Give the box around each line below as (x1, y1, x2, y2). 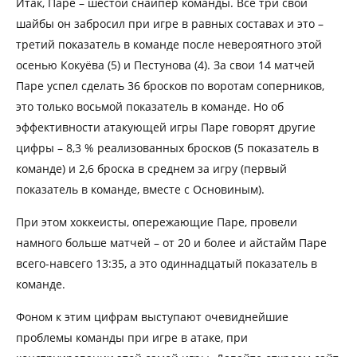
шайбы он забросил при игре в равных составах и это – (16, 15, 324, 31)
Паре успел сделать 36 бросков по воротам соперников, (16, 77, 324, 93)
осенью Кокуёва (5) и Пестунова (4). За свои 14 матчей (16, 57, 315, 73)
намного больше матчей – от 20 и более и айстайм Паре (16, 234, 327, 250)
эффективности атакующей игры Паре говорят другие (16, 119, 316, 135)
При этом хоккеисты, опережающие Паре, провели (16, 214, 297, 229)
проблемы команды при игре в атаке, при (16, 329, 248, 345)
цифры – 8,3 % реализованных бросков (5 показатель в (16, 139, 319, 155)
